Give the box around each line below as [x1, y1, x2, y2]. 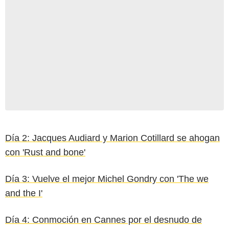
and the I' [5, 188, 42, 198]
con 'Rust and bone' [5, 147, 85, 157]
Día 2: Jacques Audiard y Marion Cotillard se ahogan [5, 132, 220, 143]
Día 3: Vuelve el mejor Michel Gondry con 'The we [5, 173, 209, 184]
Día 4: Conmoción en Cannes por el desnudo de [5, 214, 202, 225]
